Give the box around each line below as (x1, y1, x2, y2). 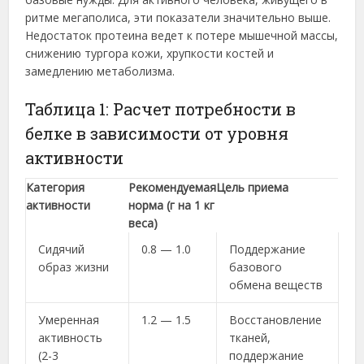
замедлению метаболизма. (25, 63, 175, 80)
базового (229, 259, 283, 275)
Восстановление (229, 312, 323, 328)
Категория (26, 180, 85, 196)
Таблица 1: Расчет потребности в (25, 98, 297, 120)
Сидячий (38, 241, 85, 258)
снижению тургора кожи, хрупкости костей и (25, 45, 275, 62)
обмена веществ (229, 277, 323, 293)
